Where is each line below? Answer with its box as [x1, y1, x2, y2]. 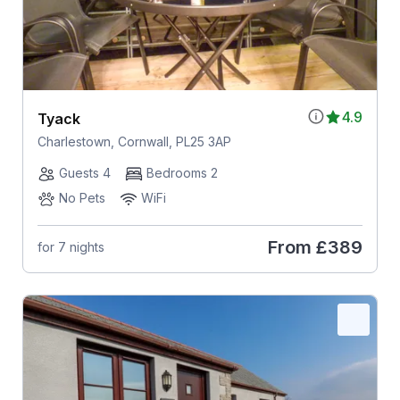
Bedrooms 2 [146, 164, 218, 180]
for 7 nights [37, 239, 104, 255]
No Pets [58, 189, 105, 205]
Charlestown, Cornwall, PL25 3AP [37, 133, 231, 149]
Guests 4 [58, 164, 111, 180]
